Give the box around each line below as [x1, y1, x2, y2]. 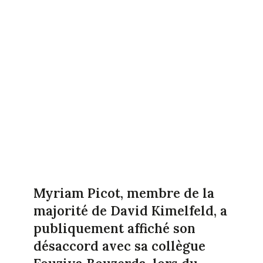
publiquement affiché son [33, 220, 195, 237]
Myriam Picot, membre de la [33, 184, 214, 201]
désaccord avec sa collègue [33, 237, 205, 254]
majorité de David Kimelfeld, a [33, 202, 227, 219]
